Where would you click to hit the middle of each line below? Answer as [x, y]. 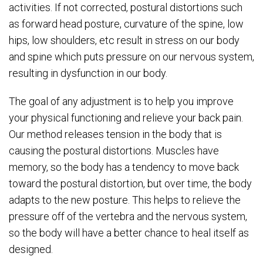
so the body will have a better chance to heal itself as [129, 233]
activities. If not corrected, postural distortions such [126, 8]
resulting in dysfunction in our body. [88, 73]
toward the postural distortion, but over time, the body [130, 184]
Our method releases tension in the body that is [115, 134]
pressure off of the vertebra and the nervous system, [128, 217]
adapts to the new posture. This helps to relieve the [125, 200]
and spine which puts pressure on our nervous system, [131, 57]
